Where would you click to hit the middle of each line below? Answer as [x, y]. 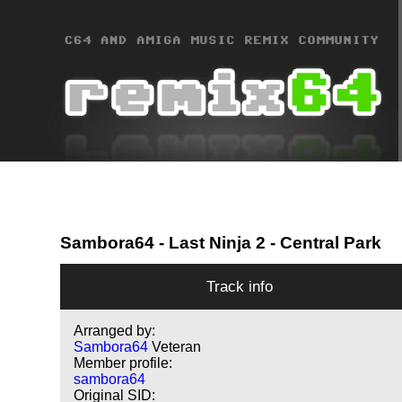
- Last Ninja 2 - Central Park [268, 242]
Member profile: [123, 363]
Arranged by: [115, 331]
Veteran [177, 347]
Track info [240, 287]
